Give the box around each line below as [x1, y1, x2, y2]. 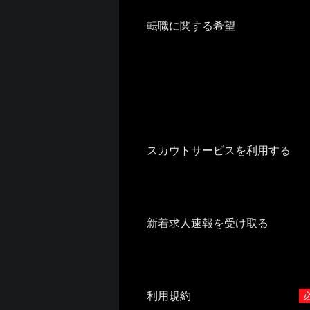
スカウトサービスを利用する [147, 145, 291, 156]
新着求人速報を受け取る [147, 217, 268, 229]
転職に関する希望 [147, 20, 235, 32]
